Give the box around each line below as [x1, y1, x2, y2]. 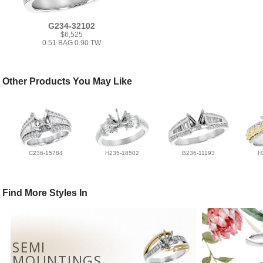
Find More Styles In [2, 188, 88, 198]
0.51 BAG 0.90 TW [42, 39, 102, 48]
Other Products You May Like [2, 76, 133, 86]
